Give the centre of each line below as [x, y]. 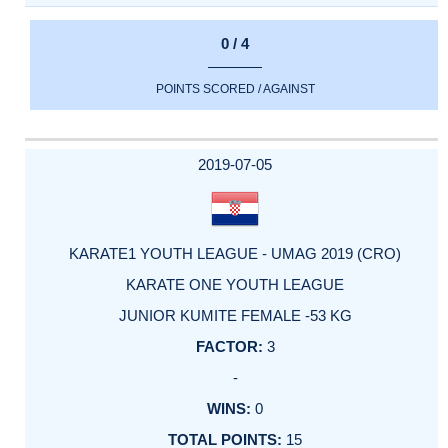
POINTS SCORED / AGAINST [235, 88]
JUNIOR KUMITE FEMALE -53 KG [235, 315]
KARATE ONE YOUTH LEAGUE [235, 284]
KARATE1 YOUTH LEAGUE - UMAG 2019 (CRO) [235, 253]
